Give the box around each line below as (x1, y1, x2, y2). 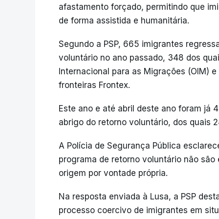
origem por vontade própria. (59, 168, 168, 178)
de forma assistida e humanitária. (59, 16, 189, 25)
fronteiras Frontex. (59, 80, 130, 90)
